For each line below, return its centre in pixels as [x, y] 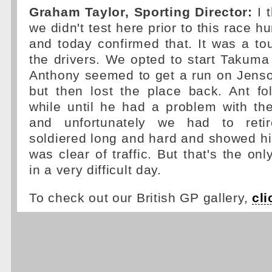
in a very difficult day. [95, 170]
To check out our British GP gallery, [141, 198]
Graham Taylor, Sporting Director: [141, 12]
